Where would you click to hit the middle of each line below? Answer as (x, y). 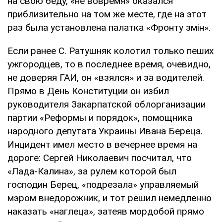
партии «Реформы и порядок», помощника (100, 117)
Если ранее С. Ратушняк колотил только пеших (111, 51)
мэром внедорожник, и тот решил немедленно (110, 198)
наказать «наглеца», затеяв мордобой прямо (106, 211)
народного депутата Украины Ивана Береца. (105, 131)
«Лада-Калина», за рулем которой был (92, 171)
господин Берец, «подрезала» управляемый (103, 184)
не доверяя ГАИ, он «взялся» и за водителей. (106, 77)
